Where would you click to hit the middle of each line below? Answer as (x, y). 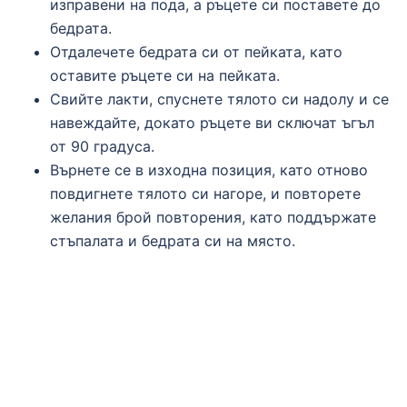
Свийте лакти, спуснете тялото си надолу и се (219, 99)
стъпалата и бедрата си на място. (173, 240)
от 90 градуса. (102, 146)
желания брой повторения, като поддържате (213, 217)
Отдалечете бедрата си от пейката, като (196, 51)
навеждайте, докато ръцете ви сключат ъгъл (212, 122)
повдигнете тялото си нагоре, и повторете (205, 193)
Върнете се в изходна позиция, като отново (209, 169)
